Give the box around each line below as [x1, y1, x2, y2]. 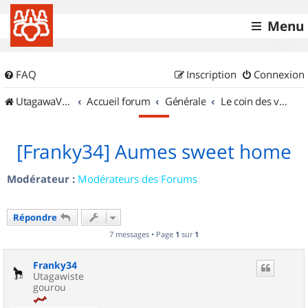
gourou [33, 280, 67, 294]
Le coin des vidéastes [278, 94, 287, 108]
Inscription [186, 67, 236, 81]
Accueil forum [87, 94, 151, 108]
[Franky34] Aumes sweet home [16, 139, 291, 164]
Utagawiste [33, 269, 85, 283]
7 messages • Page [109, 229, 175, 239]
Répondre [13, 211, 57, 223]
